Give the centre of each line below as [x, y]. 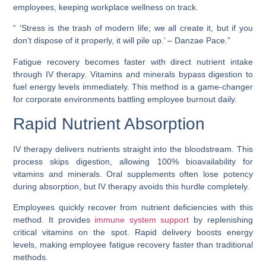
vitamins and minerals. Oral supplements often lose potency [133, 174]
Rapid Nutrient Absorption [109, 124]
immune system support [142, 220]
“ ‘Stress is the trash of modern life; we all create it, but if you [133, 28]
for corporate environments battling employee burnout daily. [125, 99]
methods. [31, 257]
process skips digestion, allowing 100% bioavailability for [133, 162]
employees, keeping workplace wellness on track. [106, 7]
